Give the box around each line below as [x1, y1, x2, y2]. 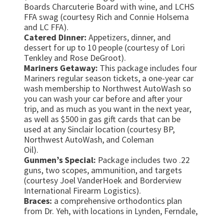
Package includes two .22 [95, 154, 190, 166]
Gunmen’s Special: [23, 154, 96, 166]
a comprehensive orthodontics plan [52, 195, 182, 207]
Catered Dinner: [23, 32, 89, 43]
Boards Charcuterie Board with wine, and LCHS [23, 1, 194, 13]
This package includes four [97, 62, 197, 74]
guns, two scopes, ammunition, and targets [23, 164, 182, 176]
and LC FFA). [23, 21, 69, 33]
